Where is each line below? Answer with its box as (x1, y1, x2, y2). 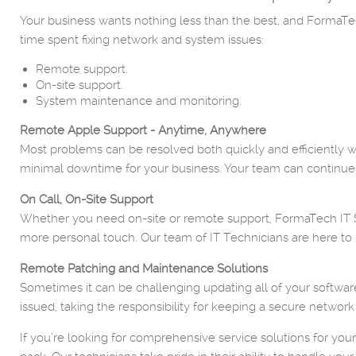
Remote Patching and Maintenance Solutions (20, 261, 268, 276)
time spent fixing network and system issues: (20, 33, 264, 47)
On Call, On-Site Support (20, 192, 153, 207)
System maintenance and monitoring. (36, 94, 242, 108)
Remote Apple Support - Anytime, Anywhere (20, 123, 266, 137)
